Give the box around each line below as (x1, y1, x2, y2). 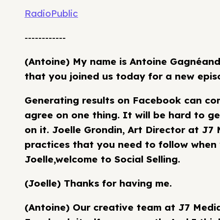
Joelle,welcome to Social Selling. (25, 153, 180, 165)
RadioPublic (25, 7, 78, 19)
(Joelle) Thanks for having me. (25, 177, 175, 189)
